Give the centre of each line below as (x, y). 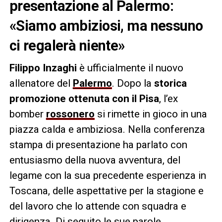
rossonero (70, 114)
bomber (28, 114)
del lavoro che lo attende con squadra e (98, 206)
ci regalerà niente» (67, 45)
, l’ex (168, 98)
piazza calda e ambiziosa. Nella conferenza (107, 129)
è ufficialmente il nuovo (130, 68)
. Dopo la (133, 83)
